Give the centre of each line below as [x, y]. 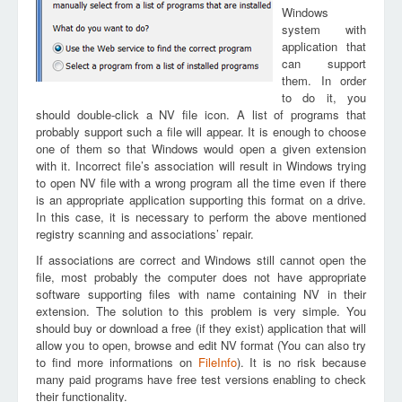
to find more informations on [117, 362]
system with [324, 29]
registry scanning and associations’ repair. [145, 234]
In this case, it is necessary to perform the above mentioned [201, 217]
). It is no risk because [301, 362]
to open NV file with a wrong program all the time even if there [201, 183]
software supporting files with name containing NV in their [201, 294]
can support [324, 63]
